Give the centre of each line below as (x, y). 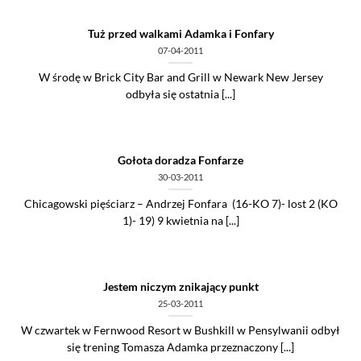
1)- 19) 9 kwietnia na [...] (180, 221)
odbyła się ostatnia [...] (180, 95)
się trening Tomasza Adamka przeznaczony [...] (180, 348)
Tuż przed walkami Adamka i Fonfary (180, 33)
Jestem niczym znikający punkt (180, 286)
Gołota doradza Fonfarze (180, 160)
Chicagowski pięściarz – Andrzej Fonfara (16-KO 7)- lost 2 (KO (180, 204)
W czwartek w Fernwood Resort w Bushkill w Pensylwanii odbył (180, 331)
